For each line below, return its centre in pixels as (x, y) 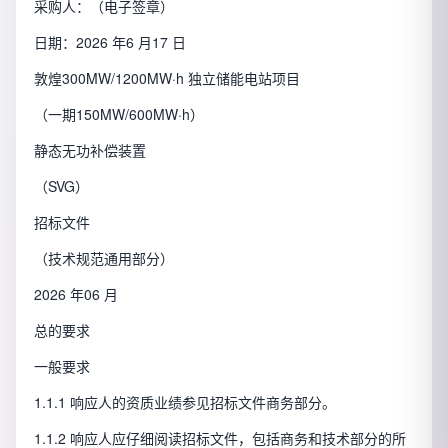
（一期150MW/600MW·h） (119, 114)
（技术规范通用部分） (104, 258)
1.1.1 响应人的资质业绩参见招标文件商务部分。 (185, 402)
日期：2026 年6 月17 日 (110, 42)
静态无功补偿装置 (90, 150)
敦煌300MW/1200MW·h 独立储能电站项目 (167, 78)
